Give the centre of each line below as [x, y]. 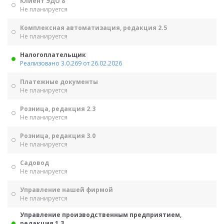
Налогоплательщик [53, 55]
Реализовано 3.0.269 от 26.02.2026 [71, 63]
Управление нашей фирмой [66, 190]
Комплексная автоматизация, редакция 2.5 [93, 28]
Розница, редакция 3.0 [58, 136]
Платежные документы [59, 82]
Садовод [34, 163]
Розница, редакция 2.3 [58, 109]
